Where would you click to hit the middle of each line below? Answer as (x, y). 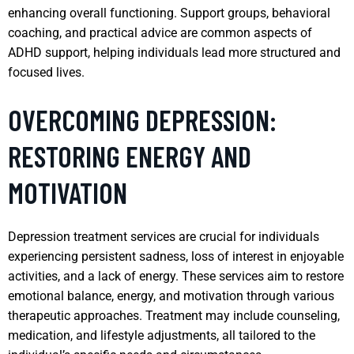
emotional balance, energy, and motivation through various (171, 296)
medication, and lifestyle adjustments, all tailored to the (162, 335)
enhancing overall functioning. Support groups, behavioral (169, 13)
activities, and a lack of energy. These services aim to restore (176, 276)
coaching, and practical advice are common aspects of (160, 32)
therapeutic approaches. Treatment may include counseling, (174, 315)
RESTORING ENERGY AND (130, 156)
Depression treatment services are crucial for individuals (164, 236)
